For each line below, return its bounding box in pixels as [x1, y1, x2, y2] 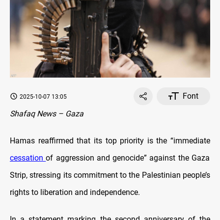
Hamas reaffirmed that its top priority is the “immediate [10, 136, 210, 145]
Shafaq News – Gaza [10, 109, 83, 118]
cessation [10, 153, 46, 163]
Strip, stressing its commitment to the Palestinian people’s [10, 170, 210, 180]
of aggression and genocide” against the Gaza [46, 153, 210, 163]
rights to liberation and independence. [10, 187, 140, 197]
